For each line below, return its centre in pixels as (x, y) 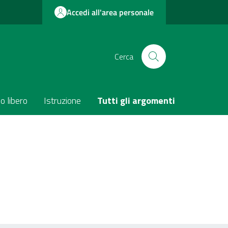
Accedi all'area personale (110, 12)
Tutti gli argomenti (136, 101)
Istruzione (62, 101)
